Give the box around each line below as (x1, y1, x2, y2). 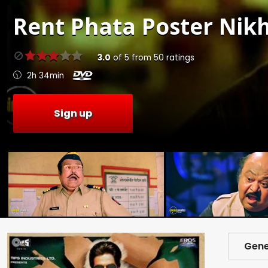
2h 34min (27, 70, 64, 82)
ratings (163, 52, 194, 64)
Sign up (54, 106, 92, 120)
